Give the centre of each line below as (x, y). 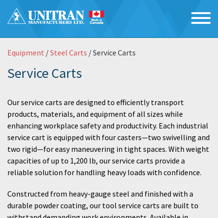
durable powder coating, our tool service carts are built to (103, 205)
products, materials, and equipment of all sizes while (95, 114)
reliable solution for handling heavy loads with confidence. (104, 172)
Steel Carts (69, 53)
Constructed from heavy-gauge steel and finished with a (100, 194)
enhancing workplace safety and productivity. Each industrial (108, 126)
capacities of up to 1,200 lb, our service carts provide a (96, 161)
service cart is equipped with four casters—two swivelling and (109, 137)
